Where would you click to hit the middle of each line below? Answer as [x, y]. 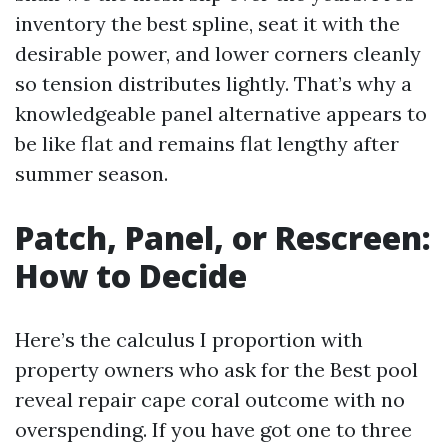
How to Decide [131, 275]
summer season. [91, 173]
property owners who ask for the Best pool [216, 369]
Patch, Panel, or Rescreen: [223, 237]
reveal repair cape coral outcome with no [210, 399]
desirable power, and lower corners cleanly [218, 53]
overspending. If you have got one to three [213, 429]
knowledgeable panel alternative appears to [221, 113]
